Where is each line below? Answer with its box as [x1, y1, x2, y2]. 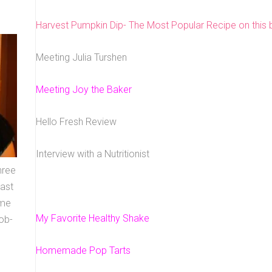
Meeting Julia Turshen [36, 52, 127, 63]
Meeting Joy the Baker [36, 84, 132, 95]
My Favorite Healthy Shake [36, 212, 152, 224]
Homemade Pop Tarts [36, 245, 131, 256]
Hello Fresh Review [36, 116, 117, 127]
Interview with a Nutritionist [36, 148, 149, 160]
